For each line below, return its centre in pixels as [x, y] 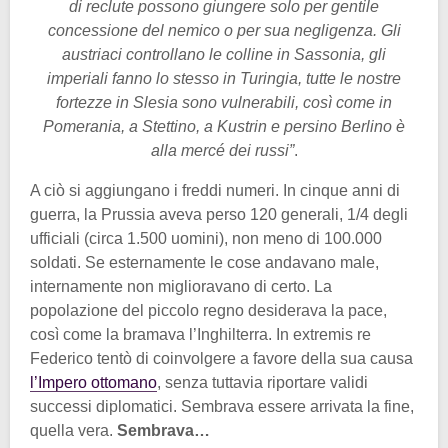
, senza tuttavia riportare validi [262, 382]
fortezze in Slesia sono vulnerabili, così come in [224, 102]
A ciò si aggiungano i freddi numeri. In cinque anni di [215, 190]
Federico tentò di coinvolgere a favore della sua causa [221, 358]
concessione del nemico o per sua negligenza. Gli [224, 30]
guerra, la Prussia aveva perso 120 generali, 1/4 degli [219, 214]
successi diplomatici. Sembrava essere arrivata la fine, [222, 406]
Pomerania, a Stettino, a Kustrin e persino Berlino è [224, 126]
